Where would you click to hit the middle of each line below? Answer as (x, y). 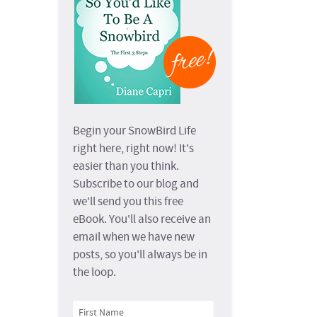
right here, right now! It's (134, 149)
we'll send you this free (128, 202)
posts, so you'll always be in (140, 255)
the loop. (95, 273)
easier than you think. (126, 167)
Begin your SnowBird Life (135, 132)
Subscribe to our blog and (136, 185)
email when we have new (134, 238)
